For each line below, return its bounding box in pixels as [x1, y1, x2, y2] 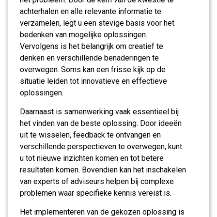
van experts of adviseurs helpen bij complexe [20, 177, 174, 186]
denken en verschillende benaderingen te [20, 53, 159, 62]
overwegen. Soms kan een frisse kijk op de [20, 65, 166, 74]
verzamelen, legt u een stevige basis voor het [20, 18, 174, 28]
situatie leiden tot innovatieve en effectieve [20, 77, 167, 86]
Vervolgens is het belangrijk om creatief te [20, 42, 163, 51]
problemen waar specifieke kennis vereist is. [20, 188, 171, 198]
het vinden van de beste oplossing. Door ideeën [20, 119, 182, 128]
